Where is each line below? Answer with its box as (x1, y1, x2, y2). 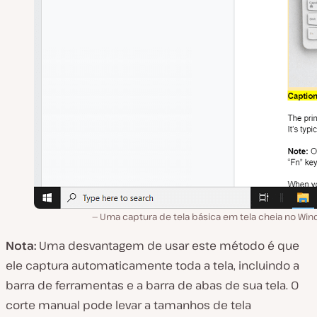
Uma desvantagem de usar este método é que (39, 238, 299, 253)
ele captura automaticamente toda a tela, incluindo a (6, 258, 299, 273)
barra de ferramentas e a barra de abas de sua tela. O (6, 277, 299, 293)
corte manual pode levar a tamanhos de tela (6, 297, 251, 313)
